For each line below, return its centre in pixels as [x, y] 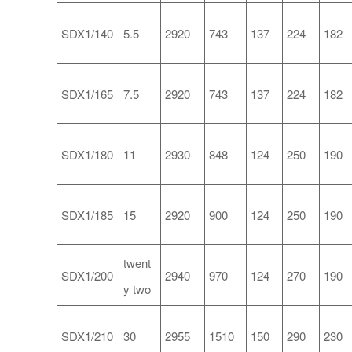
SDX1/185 [87, 215]
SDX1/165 [87, 94]
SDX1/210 [87, 336]
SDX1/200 [87, 276]
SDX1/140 [87, 34]
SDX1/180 [87, 155]
